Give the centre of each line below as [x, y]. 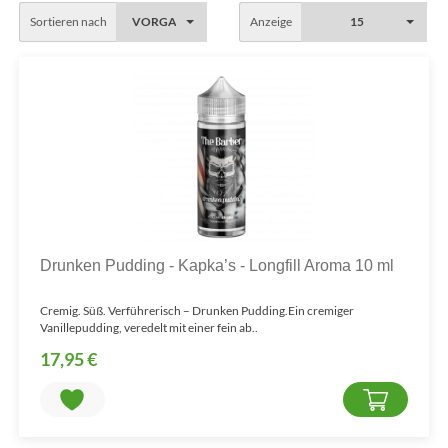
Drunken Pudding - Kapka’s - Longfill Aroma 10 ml [216, 265]
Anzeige [271, 21]
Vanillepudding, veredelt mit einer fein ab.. [148, 327]
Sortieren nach [69, 21]
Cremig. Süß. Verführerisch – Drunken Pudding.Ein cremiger [196, 310]
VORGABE [162, 21]
